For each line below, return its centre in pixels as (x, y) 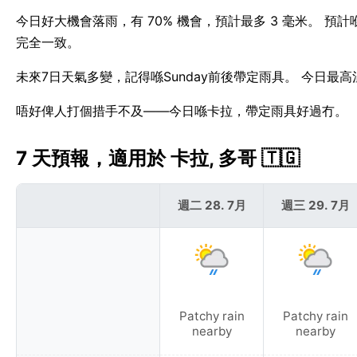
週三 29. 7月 (315, 205)
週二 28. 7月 (212, 205)
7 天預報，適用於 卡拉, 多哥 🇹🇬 (158, 159)
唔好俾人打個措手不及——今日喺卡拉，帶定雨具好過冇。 (182, 111)
